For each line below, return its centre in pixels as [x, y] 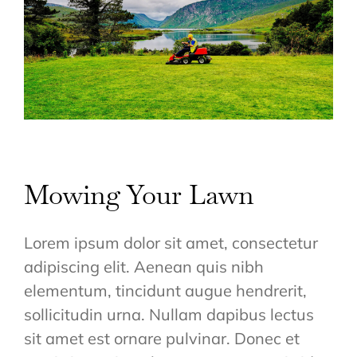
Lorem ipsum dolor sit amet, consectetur [171, 243]
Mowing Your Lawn [139, 195]
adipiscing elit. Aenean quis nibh [143, 267]
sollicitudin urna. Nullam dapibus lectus [169, 315]
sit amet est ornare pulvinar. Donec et [161, 339]
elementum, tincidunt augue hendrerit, [165, 291]
